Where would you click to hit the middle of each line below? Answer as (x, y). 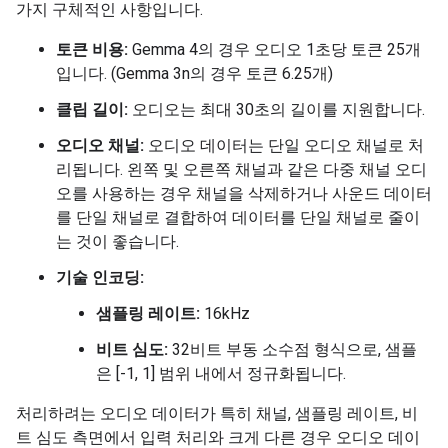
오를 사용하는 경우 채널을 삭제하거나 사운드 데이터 (244, 193)
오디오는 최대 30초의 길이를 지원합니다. (276, 109)
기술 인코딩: (100, 277)
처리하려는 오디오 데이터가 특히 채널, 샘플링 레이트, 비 (217, 413)
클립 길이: (92, 109)
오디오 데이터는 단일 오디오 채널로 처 (284, 145)
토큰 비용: (92, 49)
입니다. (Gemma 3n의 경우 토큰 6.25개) (194, 73)
